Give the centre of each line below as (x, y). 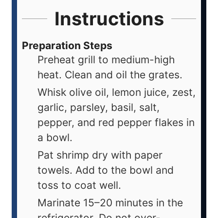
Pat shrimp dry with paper (100, 155)
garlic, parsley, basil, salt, (99, 108)
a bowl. (55, 138)
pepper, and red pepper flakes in (116, 123)
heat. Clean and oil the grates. (110, 75)
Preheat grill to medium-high (106, 60)
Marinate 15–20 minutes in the (110, 203)
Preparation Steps (67, 46)
